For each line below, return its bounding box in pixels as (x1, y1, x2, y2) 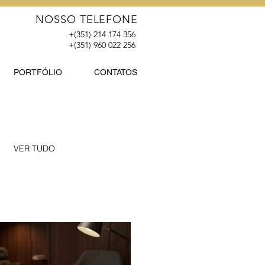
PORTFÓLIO (14, 67, 62, 77)
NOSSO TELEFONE (35, 13, 138, 26)
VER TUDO (14, 143, 55, 154)
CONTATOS (94, 67, 137, 77)
